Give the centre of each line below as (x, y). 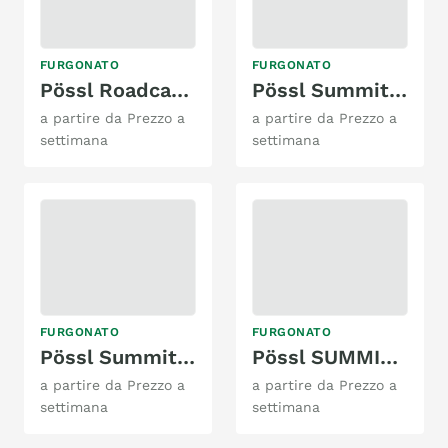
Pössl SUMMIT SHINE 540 (389, 357)
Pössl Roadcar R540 (180, 89)
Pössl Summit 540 (186, 357)
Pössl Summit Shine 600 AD (398, 89)
